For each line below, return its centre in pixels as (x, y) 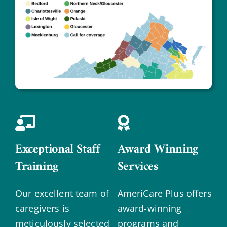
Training (36, 167)
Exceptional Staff (57, 150)
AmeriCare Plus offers (164, 193)
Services (138, 167)
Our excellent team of (62, 193)
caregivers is (42, 209)
